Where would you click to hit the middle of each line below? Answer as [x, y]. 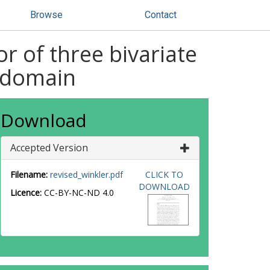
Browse [46, 15]
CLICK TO [164, 174]
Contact [161, 15]
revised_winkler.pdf [86, 174]
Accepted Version [49, 148]
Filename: [29, 174]
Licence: [27, 193]
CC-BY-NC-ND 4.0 [79, 193]
